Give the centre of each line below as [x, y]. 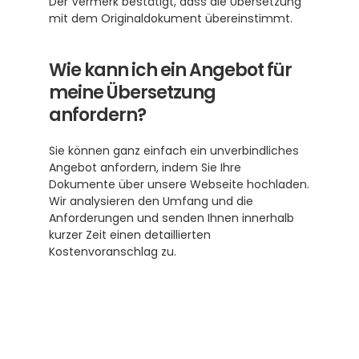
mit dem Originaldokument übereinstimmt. [171, 18]
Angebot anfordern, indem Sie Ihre [145, 167]
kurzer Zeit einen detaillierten [130, 235]
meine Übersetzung [132, 93]
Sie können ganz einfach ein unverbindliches [174, 151]
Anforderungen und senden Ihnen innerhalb [171, 218]
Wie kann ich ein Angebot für [170, 70]
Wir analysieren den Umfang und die [151, 201]
